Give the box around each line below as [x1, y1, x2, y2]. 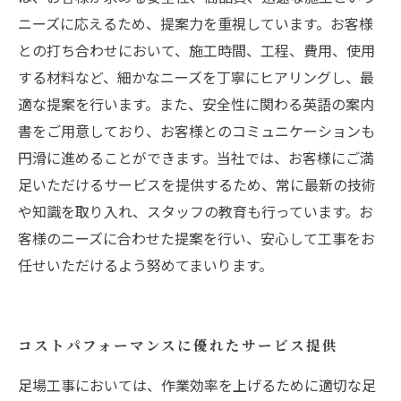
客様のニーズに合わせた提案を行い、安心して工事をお [18, 227, 375, 249]
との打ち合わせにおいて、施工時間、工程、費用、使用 [18, 39, 375, 61]
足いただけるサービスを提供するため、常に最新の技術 [18, 174, 376, 195]
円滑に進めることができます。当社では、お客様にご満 [18, 147, 374, 168]
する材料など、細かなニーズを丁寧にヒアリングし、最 [18, 66, 374, 88]
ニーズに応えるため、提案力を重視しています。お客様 [18, 13, 373, 34]
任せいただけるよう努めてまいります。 [18, 254, 273, 276]
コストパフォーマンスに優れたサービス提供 [18, 335, 338, 354]
